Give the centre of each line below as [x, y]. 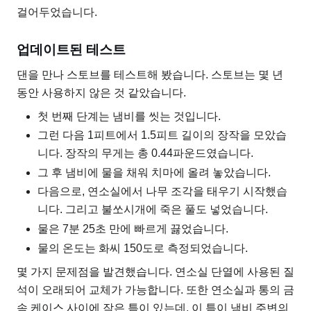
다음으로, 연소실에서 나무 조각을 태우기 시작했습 [162, 192]
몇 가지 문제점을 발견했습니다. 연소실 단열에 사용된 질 [155, 271]
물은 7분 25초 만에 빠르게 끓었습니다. [133, 229]
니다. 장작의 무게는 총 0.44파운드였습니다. [145, 153]
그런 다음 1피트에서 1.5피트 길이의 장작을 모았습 [162, 135]
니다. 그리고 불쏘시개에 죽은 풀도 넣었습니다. [153, 210]
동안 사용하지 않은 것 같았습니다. [101, 92]
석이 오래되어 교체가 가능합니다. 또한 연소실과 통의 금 [155, 289]
